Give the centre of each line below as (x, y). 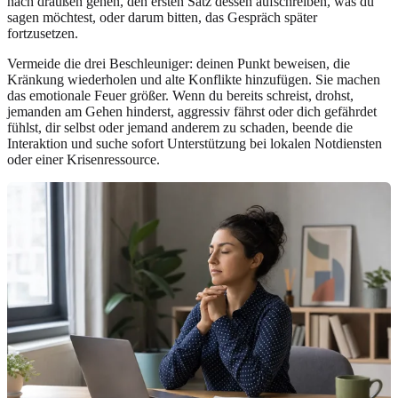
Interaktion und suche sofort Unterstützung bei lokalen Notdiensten (195, 143)
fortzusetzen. (43, 33)
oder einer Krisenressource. (84, 159)
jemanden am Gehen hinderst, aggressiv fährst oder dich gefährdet (192, 111)
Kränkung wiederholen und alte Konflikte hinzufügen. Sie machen (194, 79)
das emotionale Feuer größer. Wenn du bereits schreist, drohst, (180, 95)
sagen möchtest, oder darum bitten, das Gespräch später (162, 17)
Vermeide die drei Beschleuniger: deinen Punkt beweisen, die (179, 63)
